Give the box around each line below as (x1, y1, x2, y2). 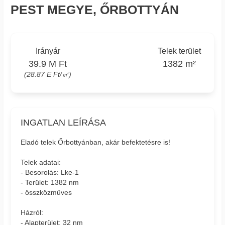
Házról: (21, 208, 44, 217)
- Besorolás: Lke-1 (21, 168, 79, 177)
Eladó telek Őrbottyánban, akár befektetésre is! (21, 138, 171, 147)
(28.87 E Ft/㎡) (24, 70, 72, 78)
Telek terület (157, 47, 201, 56)
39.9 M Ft (29, 58, 67, 69)
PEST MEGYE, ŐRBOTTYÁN (11, 3, 179, 17)
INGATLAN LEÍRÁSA (21, 117, 106, 128)
